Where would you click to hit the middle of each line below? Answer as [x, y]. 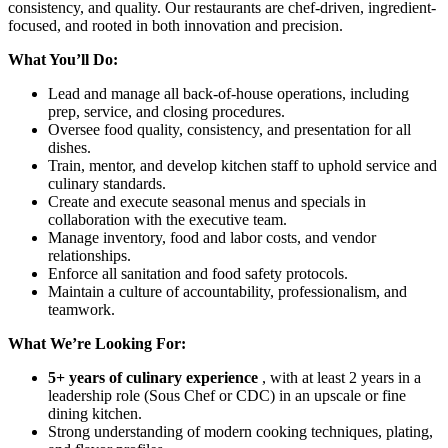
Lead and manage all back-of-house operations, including [228, 93]
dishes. [69, 147]
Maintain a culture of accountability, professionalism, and [227, 291]
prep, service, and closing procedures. [166, 111]
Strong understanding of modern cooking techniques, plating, [240, 431]
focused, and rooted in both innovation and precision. [175, 25]
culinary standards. [107, 183]
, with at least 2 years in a [341, 377]
